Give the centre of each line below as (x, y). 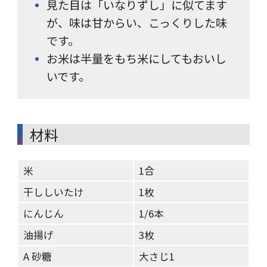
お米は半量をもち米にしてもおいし (136, 58)
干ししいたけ (54, 192)
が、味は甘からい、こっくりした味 (136, 22)
